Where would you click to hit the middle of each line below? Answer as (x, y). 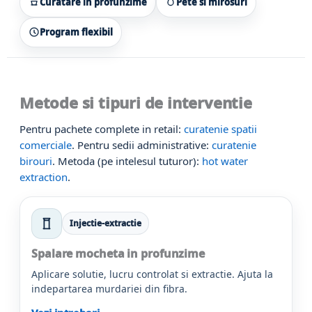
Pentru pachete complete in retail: (102, 128)
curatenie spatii (220, 128)
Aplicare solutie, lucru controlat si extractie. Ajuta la (152, 274)
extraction (44, 177)
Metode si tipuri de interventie (136, 102)
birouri (36, 161)
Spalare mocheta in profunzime (118, 253)
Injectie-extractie (106, 224)
